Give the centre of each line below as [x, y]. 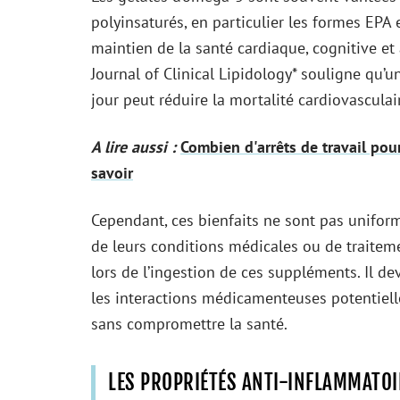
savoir [112, 173]
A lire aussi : [133, 147]
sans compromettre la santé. [189, 324]
